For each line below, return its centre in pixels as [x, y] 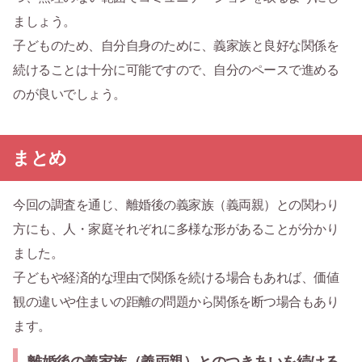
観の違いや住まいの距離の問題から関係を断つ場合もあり [176, 302]
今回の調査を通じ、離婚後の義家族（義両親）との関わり [176, 205]
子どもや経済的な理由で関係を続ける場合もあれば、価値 [176, 278]
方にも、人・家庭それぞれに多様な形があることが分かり [176, 229]
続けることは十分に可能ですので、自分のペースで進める [176, 70]
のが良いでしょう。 [69, 95]
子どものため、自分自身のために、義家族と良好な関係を [176, 46]
